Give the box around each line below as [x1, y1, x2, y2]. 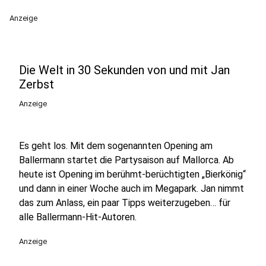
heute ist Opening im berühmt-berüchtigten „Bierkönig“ [19, 169, 246, 180]
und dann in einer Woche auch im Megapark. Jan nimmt [19, 183, 244, 194]
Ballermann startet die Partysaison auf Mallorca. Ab [19, 154, 234, 166]
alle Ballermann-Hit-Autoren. [19, 211, 137, 223]
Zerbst [19, 77, 54, 91]
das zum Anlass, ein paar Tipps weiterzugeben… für [19, 197, 230, 208]
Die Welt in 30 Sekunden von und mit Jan [19, 63, 230, 77]
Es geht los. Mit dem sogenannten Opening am [19, 140, 213, 151]
